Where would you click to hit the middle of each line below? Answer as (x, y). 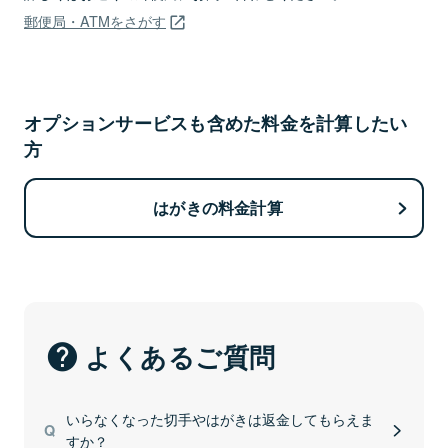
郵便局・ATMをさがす (95, 21)
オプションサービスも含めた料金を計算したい (216, 123)
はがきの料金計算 (218, 208)
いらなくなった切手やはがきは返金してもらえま (219, 419)
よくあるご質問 (180, 357)
